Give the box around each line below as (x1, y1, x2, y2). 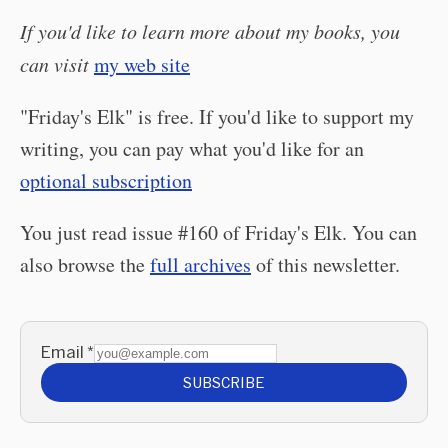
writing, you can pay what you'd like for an (20, 134, 364, 162)
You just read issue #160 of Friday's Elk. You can (20, 218, 417, 246)
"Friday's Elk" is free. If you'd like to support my (20, 102, 414, 130)
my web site (94, 50, 190, 78)
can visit (20, 50, 89, 77)
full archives (150, 250, 251, 278)
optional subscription (20, 166, 192, 194)
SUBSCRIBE (183, 373, 265, 391)
